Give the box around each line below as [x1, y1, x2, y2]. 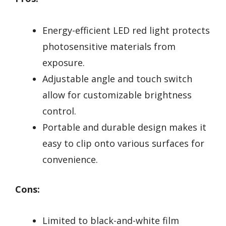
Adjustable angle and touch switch [42, 72, 192, 85]
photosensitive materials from [42, 40, 176, 52]
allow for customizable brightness [42, 88, 192, 101]
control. [42, 104, 76, 117]
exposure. [42, 56, 85, 69]
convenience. [42, 153, 98, 165]
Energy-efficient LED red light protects [42, 24, 210, 36]
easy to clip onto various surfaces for [42, 137, 204, 149]
